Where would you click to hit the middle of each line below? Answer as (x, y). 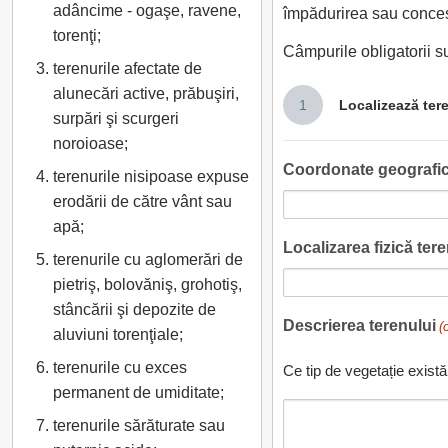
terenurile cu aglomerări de (148, 259)
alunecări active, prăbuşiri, (146, 93)
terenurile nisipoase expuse (151, 176)
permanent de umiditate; (138, 392)
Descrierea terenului (359, 325)
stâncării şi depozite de (134, 309)
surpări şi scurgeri (116, 118)
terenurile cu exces (120, 367)
